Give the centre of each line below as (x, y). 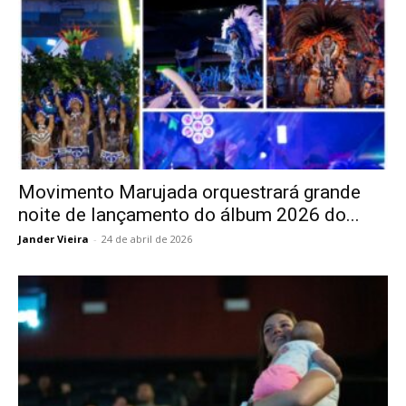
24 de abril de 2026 (147, 239)
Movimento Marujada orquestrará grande (189, 193)
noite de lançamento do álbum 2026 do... (189, 215)
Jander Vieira (53, 239)
